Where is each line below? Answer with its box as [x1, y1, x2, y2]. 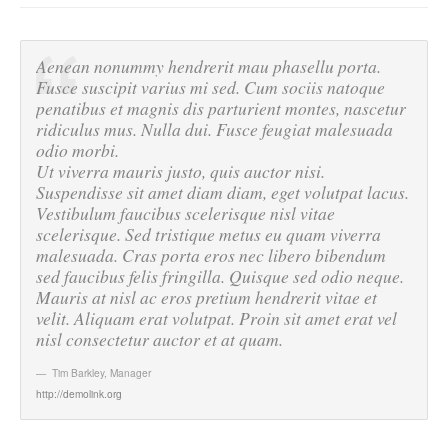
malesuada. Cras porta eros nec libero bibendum [36, 242, 386, 267]
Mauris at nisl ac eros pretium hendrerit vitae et [36, 284, 377, 309]
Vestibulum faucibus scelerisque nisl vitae [36, 200, 335, 225]
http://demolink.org [36, 385, 122, 401]
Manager [110, 364, 151, 380]
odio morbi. [36, 137, 119, 162]
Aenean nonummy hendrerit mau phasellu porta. [36, 53, 381, 78]
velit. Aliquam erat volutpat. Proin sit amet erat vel [36, 305, 397, 330]
